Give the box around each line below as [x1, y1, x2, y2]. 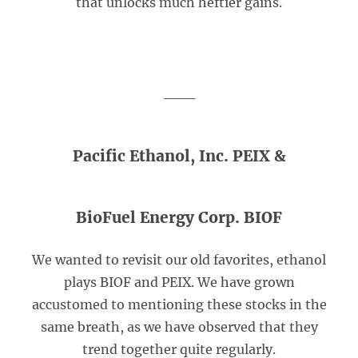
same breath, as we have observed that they [40, 319, 318, 335]
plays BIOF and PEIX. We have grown [63, 274, 295, 290]
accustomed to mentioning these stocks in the [31, 296, 327, 312]
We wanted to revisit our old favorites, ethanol [32, 252, 326, 268]
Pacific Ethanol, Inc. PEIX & [72, 146, 286, 165]
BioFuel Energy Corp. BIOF [76, 208, 282, 227]
